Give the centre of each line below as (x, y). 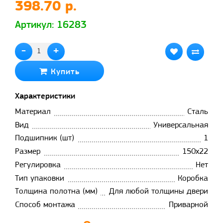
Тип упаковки (40, 178)
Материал (33, 111)
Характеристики (45, 96)
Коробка (193, 178)
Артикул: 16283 (51, 25)
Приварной (188, 205)
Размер (28, 152)
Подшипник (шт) (45, 138)
